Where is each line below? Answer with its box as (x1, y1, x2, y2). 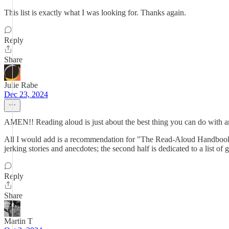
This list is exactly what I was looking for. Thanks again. (4, 8, 186, 17)
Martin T (4, 217, 33, 225)
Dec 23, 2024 (4, 90, 48, 99)
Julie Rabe (4, 81, 38, 89)
